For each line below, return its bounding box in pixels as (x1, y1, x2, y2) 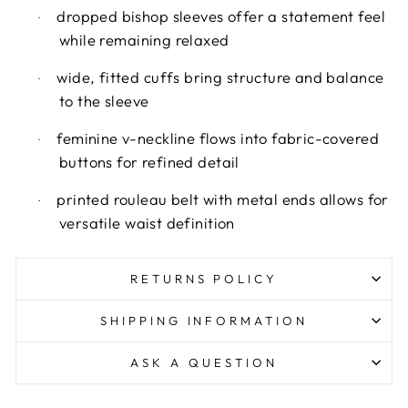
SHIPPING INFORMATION (99, 312, 309, 328)
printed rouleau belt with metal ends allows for (56, 189, 389, 209)
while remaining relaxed (59, 29, 229, 49)
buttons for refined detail (59, 151, 240, 171)
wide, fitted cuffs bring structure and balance (56, 66, 384, 87)
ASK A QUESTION (130, 354, 278, 370)
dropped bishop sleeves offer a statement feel (56, 5, 385, 25)
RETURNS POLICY (129, 270, 279, 286)
